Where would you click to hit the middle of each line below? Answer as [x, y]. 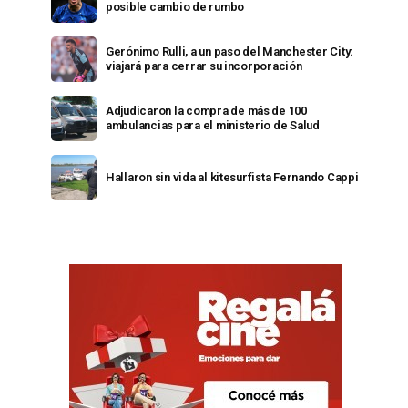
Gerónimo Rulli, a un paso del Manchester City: [230, 51]
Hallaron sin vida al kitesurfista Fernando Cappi [232, 177]
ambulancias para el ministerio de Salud [213, 125]
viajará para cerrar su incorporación [204, 66]
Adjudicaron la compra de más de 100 [206, 111]
